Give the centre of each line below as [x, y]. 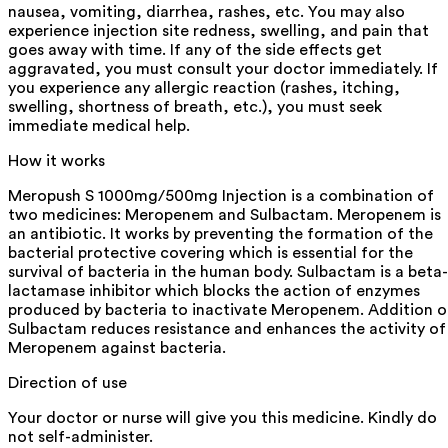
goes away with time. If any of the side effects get [195, 49]
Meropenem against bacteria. [117, 347]
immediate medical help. [99, 125]
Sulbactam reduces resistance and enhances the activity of [227, 328]
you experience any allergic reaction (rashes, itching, [204, 87]
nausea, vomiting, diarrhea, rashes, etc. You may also [206, 11]
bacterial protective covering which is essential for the [210, 252]
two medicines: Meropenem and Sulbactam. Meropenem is [224, 214]
